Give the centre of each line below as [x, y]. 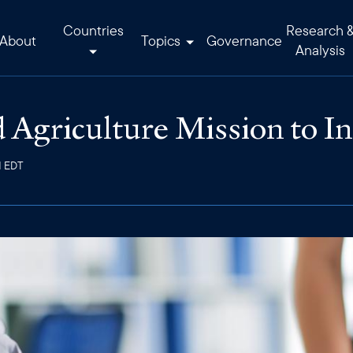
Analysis [320, 50]
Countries [93, 30]
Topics [162, 40]
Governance [244, 40]
